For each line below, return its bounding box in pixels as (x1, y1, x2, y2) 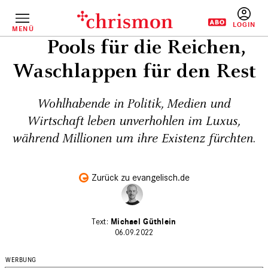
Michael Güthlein (111, 217, 176, 227)
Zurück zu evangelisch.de (91, 172, 190, 183)
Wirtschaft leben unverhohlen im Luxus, (28, 113, 240, 130)
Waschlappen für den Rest (12, 58, 256, 85)
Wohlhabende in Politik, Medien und (38, 96, 230, 112)
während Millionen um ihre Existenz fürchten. (13, 130, 255, 147)
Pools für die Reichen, (46, 34, 246, 61)
